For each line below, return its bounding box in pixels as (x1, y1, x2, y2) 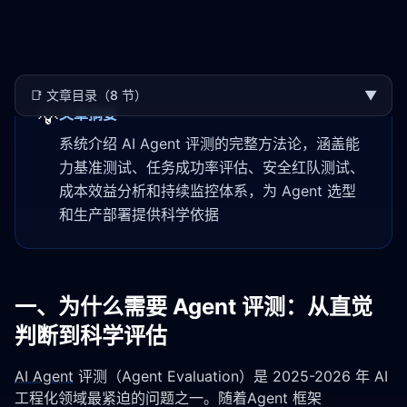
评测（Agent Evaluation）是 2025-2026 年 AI (74, 367, 388, 385)
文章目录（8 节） (46, 87, 147, 103)
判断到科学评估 (15, 323, 167, 349)
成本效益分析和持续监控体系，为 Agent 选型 (59, 182, 356, 200)
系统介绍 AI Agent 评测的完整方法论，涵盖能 (59, 134, 360, 153)
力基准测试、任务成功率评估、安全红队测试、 (59, 158, 364, 176)
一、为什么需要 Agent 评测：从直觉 (15, 293, 372, 320)
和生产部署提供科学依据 (59, 205, 219, 223)
